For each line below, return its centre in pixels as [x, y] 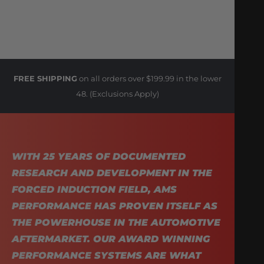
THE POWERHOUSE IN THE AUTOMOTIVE [116, 222]
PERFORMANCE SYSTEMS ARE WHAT [106, 255]
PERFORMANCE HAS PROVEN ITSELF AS [115, 206]
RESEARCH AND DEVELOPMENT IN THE [112, 173]
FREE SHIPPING [45, 78]
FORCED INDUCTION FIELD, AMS [94, 189]
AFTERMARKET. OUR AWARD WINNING [111, 239]
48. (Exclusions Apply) [117, 93]
